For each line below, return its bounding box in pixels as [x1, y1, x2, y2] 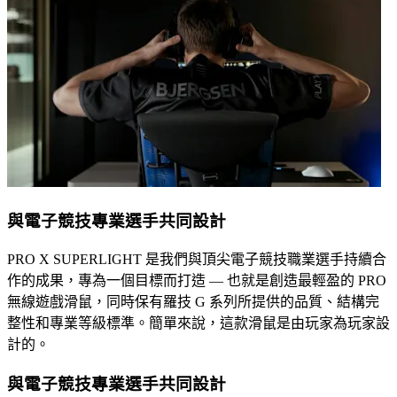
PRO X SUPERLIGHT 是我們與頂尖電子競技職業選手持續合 [7, 252, 386, 268]
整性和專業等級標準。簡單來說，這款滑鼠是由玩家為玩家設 [7, 315, 390, 331]
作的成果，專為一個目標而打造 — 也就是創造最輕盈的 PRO [7, 273, 386, 289]
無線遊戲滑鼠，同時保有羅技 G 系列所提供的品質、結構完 [7, 294, 379, 310]
